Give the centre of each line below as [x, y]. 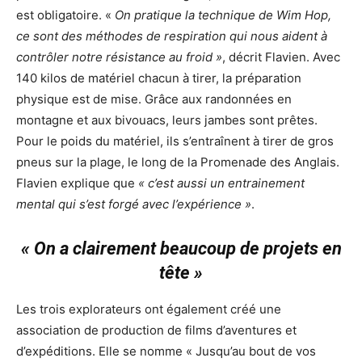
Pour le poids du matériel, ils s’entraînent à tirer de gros [175, 141]
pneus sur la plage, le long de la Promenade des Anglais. [178, 162]
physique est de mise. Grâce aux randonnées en [154, 99]
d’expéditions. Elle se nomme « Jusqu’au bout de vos [166, 351]
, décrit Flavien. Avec [281, 57]
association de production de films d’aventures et [156, 330]
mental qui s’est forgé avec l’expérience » [134, 204]
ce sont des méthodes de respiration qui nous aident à [172, 36]
